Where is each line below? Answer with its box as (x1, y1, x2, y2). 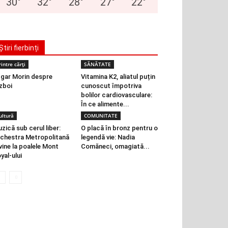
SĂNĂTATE (83, 61, 111, 68)
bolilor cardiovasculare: (80, 91, 152, 99)
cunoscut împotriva (80, 82, 141, 90)
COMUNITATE (83, 112, 118, 119)
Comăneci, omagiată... (80, 142, 150, 150)
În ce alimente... (80, 100, 129, 108)
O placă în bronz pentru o (80, 124, 158, 132)
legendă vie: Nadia (80, 133, 135, 141)
